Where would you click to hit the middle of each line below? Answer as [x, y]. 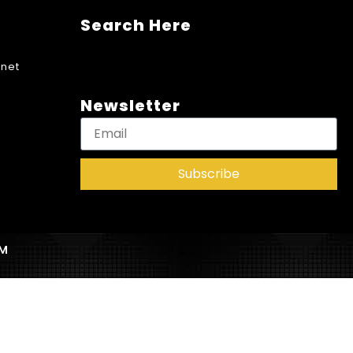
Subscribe [209, 173]
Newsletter [130, 105]
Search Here [136, 25]
